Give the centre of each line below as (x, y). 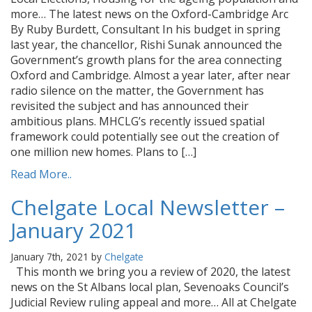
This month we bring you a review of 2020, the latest (150, 272)
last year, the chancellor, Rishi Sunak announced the (146, 45)
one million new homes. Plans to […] (103, 152)
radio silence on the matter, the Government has (137, 91)
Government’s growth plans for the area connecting (146, 60)
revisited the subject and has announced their (130, 106)
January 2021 (73, 230)
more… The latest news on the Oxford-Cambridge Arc (149, 14)
